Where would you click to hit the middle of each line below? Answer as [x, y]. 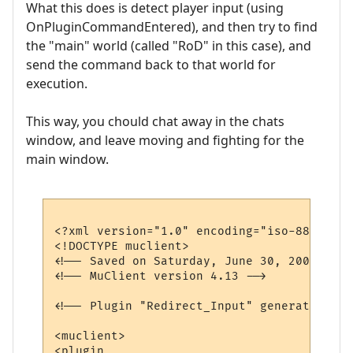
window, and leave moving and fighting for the [165, 141]
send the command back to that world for [151, 65]
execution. [57, 84]
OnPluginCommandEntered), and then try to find [172, 27]
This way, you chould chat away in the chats [155, 122]
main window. [67, 160]
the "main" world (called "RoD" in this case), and [169, 46]
